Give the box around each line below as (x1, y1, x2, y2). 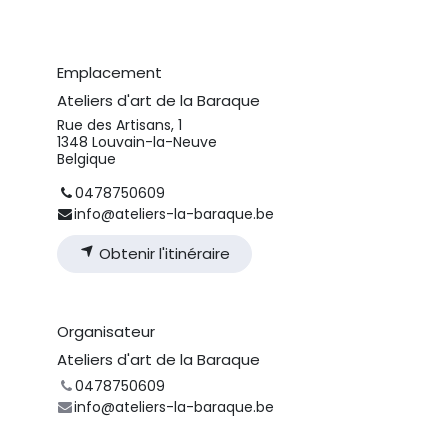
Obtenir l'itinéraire (94, 242, 230, 264)
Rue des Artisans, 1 (57, 115, 182, 136)
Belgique (57, 149, 116, 170)
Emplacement (57, 62, 162, 84)
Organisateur (57, 320, 155, 342)
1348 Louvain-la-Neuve (57, 132, 217, 153)
